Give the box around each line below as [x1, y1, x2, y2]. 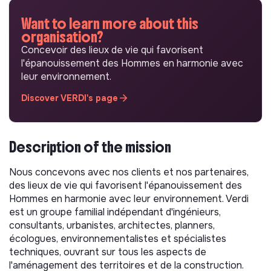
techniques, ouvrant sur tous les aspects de [9, 245, 206, 258]
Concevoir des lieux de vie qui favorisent [21, 43, 203, 56]
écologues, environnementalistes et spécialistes [9, 232, 226, 245]
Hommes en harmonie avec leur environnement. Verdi [9, 192, 249, 205]
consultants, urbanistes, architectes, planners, [9, 218, 215, 232]
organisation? [21, 27, 103, 46]
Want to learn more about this [21, 14, 198, 33]
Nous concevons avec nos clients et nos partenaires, [9, 165, 249, 178]
